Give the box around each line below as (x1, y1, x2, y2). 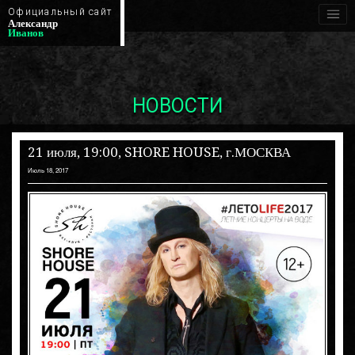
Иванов (8, 26, 44, 39)
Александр (8, 17, 58, 29)
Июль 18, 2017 (28, 166, 68, 174)
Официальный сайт (8, 6, 113, 17)
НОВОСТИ (132, 94, 223, 117)
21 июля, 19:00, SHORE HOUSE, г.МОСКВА (28, 144, 291, 160)
